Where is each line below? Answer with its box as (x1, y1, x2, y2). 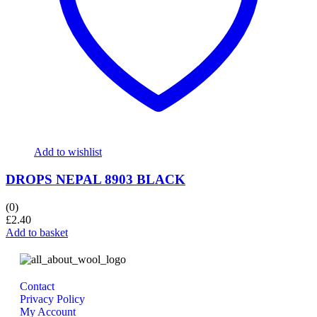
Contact (20, 279, 54, 292)
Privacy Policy (20, 292, 85, 305)
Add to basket (6, 226, 68, 238)
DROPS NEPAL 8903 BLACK (6, 171, 185, 187)
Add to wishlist (34, 146, 102, 158)
